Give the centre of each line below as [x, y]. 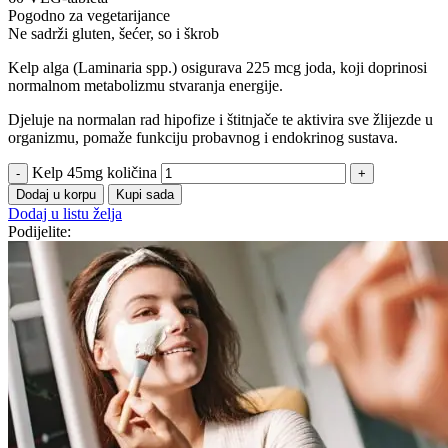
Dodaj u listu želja [65, 213]
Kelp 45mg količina [94, 172]
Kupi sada [145, 194]
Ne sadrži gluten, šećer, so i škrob [113, 33]
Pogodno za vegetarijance [89, 15]
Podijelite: [39, 231]
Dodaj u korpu [56, 194]
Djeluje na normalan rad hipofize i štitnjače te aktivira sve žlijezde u [220, 119]
